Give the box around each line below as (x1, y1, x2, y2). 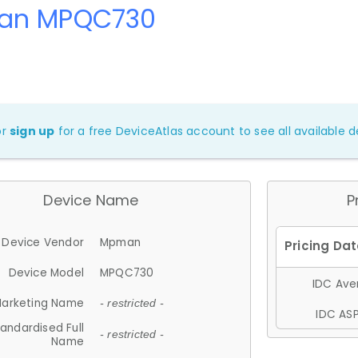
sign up (10, 122, 55, 139)
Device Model (8, 265, 84, 280)
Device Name (43, 189, 139, 210)
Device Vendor (2, 234, 84, 250)
